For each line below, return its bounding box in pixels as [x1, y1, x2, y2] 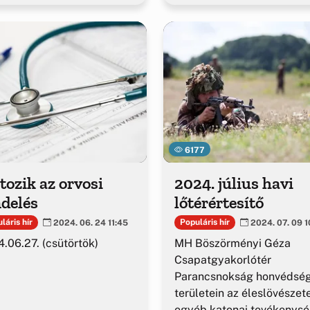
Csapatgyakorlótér [174, 253, 271, 266]
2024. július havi [174, 173, 293, 194]
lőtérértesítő [174, 192, 264, 213]
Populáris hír [179, 217, 230, 228]
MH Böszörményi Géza [174, 236, 291, 250]
